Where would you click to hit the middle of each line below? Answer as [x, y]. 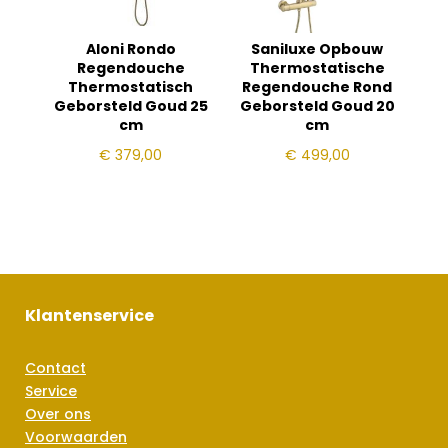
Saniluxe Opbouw [317, 49]
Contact [55, 367]
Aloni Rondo [130, 49]
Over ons [58, 413]
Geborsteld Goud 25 [130, 106]
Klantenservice [89, 315]
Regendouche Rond [317, 87]
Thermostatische [317, 68]
